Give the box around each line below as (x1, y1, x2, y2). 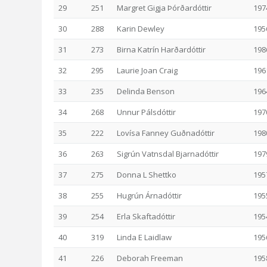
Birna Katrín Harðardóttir (117, 44, 206, 55)
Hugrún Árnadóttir (117, 190, 182, 201)
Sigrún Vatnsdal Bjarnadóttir (117, 148, 219, 159)
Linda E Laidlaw (117, 232, 172, 243)
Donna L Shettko (117, 169, 176, 180)
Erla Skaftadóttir (117, 211, 175, 222)
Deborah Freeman (117, 253, 183, 263)
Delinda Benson (117, 86, 175, 97)
